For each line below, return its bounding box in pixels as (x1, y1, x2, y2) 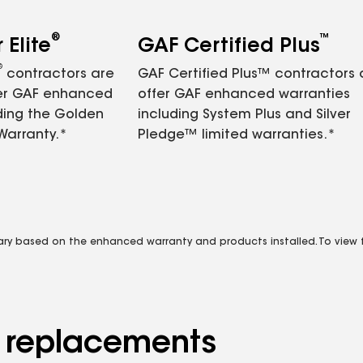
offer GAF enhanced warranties (138, 88, 350, 101)
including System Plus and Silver (138, 109, 351, 122)
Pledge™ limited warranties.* (138, 129, 335, 142)
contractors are (2, 68, 114, 81)
